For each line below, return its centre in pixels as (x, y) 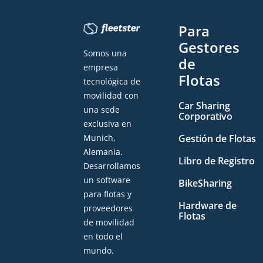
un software (107, 180)
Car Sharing (204, 106)
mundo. (99, 251)
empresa (101, 68)
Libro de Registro (217, 161)
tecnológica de (112, 82)
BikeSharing (205, 183)
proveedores (108, 208)
